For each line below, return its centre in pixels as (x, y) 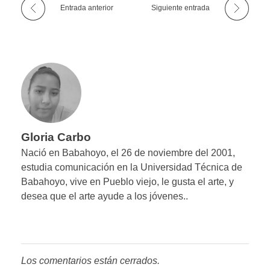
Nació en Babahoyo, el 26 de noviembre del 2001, (128, 152)
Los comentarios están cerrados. (90, 260)
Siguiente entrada (181, 8)
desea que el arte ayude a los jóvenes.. (105, 196)
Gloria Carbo (56, 137)
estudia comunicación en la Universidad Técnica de (132, 167)
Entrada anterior (87, 8)
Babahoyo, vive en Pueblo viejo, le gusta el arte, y (127, 181)
